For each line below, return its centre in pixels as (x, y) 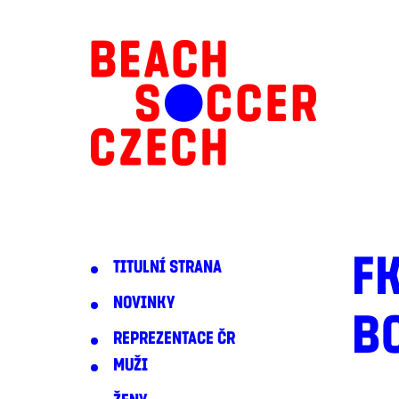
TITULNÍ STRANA (167, 267)
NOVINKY (144, 303)
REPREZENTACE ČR (174, 338)
